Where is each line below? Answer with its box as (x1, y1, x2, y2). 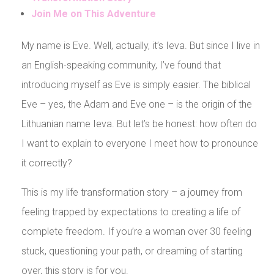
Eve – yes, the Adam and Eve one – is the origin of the (21, 98, 252, 110)
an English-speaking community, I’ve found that (21, 59, 221, 71)
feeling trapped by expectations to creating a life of (21, 206, 240, 218)
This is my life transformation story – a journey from (21, 186, 242, 198)
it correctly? (21, 157, 72, 169)
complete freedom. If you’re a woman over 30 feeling (21, 225, 251, 237)
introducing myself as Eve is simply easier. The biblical (21, 78, 251, 91)
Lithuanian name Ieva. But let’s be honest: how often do (21, 117, 257, 130)
